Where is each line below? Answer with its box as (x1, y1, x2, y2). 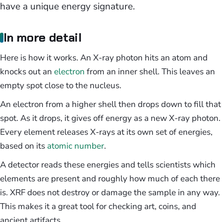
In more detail (3, 30, 82, 45)
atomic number (47, 140, 104, 152)
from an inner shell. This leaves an (85, 66, 215, 77)
